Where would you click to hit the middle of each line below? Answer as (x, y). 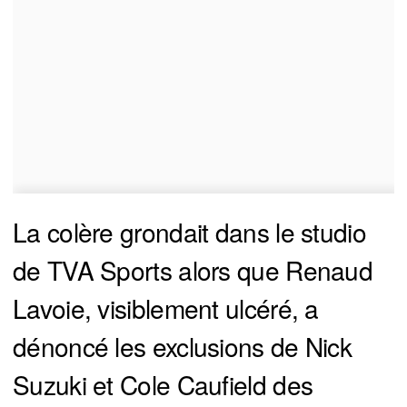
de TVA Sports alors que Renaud (193, 270)
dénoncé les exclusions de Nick (182, 347)
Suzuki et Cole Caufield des (163, 385)
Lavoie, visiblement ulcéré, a (166, 308)
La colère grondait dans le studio (189, 232)
